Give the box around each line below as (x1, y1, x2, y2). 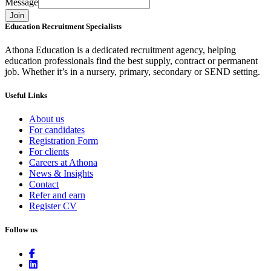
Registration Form (29, 135, 98, 146)
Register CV (29, 201, 77, 212)
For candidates (29, 125, 85, 135)
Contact (29, 179, 59, 190)
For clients (29, 146, 69, 157)
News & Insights (29, 168, 93, 179)
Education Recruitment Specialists (5, 21, 122, 31)
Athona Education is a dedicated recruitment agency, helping (5, 44, 236, 55)
